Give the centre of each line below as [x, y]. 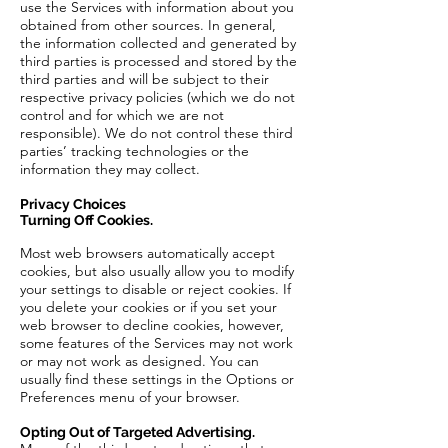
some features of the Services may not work [156, 343]
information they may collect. [110, 169]
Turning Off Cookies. [86, 220]
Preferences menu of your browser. [130, 397]
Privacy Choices [73, 204]
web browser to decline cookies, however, [152, 325]
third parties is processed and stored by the [158, 61]
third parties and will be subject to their [144, 79]
